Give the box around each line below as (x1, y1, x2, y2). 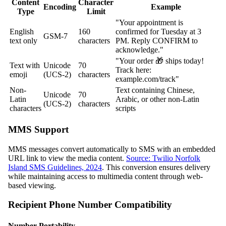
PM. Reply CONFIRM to (116, 36, 198, 45)
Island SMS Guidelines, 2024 (8, 162, 102, 172)
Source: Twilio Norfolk (126, 153, 200, 162)
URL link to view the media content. (8, 153, 126, 162)
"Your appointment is (116, 18, 183, 27)
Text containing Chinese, (116, 86, 195, 95)
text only (10, 36, 37, 45)
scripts (116, 104, 136, 113)
